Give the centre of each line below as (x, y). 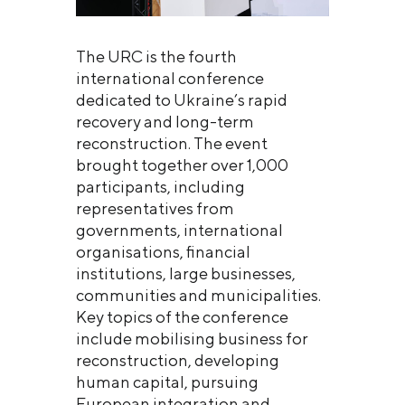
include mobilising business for (192, 338)
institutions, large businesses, (186, 273)
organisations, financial (163, 251)
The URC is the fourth (156, 56)
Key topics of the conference (182, 316)
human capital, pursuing (167, 381)
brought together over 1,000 (182, 165)
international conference (170, 78)
